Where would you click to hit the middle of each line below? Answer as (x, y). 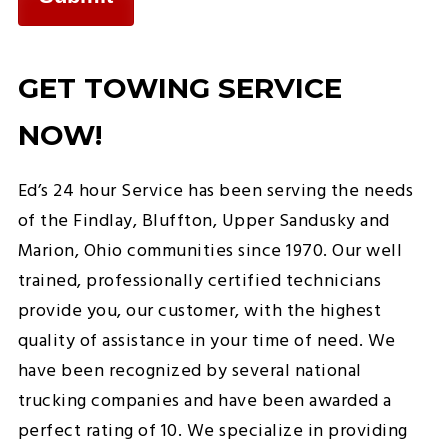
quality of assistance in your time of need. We (206, 342)
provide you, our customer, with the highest (199, 312)
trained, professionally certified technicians (199, 282)
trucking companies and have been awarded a (204, 402)
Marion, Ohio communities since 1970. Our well (210, 252)
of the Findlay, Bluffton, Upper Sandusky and (203, 222)
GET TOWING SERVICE (179, 88)
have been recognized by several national (189, 372)
